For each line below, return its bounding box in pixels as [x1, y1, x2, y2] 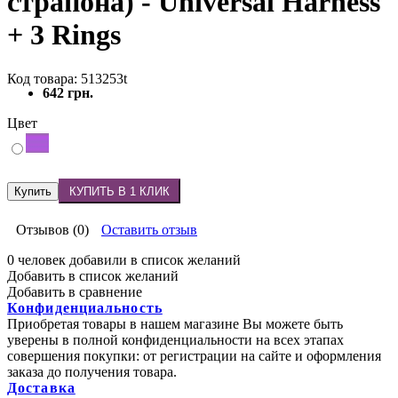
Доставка [7, 380, 76, 396]
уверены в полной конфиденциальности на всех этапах [7, 332, 344, 348]
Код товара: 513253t [7, 70, 127, 86]
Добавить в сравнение [7, 284, 142, 300]
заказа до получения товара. [7, 364, 177, 380]
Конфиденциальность [7, 300, 163, 316]
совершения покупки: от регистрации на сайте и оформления [7, 348, 381, 364]
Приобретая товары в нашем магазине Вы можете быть [7, 316, 343, 332]
